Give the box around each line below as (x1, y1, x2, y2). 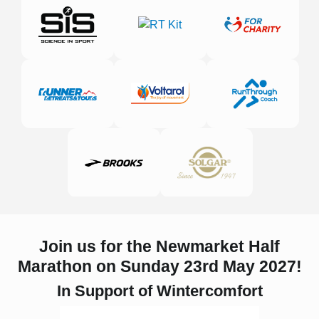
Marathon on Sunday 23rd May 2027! (17, 257, 302, 276)
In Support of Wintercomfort (56, 282, 263, 300)
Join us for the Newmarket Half (39, 237, 280, 256)
